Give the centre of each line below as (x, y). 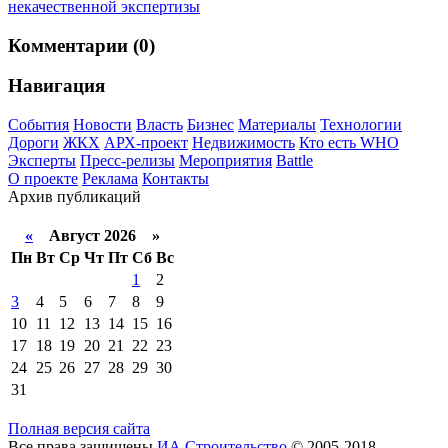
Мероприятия (225, 161)
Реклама (110, 179)
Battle (294, 161)
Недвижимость (243, 143)
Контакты (175, 179)
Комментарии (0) (81, 45)
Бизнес (210, 125)
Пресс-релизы (127, 161)
